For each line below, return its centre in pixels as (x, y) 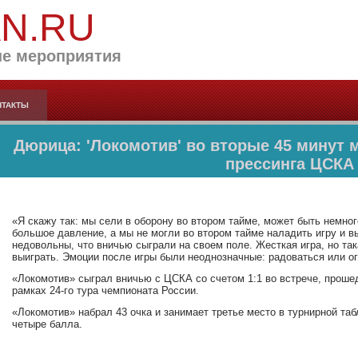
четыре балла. (47, 324)
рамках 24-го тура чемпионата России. (105, 290)
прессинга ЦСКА (289, 164)
